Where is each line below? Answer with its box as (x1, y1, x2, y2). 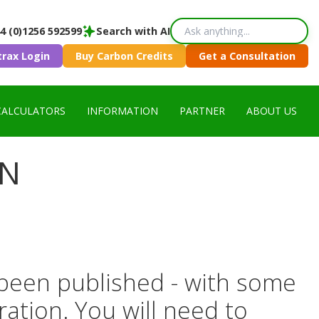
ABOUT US (246, 104, 297, 117)
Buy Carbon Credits (75, 49, 173, 63)
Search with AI (96, 24, 170, 38)
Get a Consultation (199, 49, 296, 63)
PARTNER (179, 104, 225, 117)
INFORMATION (87, 104, 158, 117)
